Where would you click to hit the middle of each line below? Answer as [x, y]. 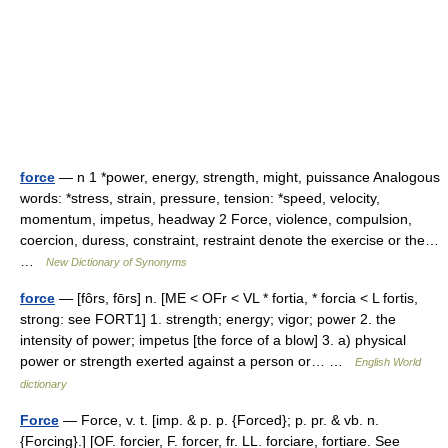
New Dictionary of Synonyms [116, 262]
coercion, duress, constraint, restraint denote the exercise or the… [229, 240]
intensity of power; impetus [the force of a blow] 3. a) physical [213, 340]
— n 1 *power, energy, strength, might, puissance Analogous [247, 177]
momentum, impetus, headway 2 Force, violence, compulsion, [216, 219]
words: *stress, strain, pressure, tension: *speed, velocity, [200, 198]
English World [388, 362]
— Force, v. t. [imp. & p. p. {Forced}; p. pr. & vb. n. [219, 420]
